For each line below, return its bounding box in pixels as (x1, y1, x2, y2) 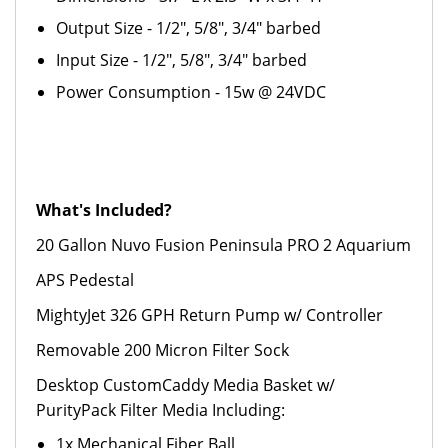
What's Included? (36, 199, 172, 221)
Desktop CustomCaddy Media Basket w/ (36, 374, 335, 396)
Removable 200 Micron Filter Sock (36, 339, 289, 361)
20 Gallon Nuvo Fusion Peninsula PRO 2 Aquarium (36, 234, 411, 256)
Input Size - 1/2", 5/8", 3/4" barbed (56, 49, 307, 71)
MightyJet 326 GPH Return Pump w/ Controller (36, 304, 383, 326)
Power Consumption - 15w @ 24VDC (56, 81, 326, 103)
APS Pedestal (36, 269, 134, 291)
